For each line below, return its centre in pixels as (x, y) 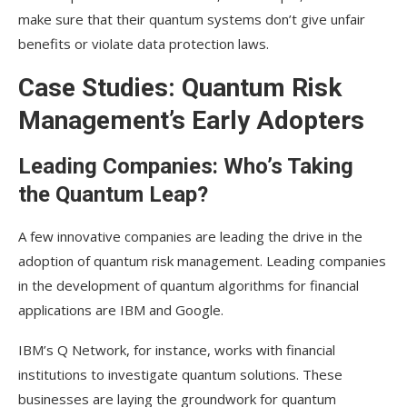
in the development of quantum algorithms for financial (189, 286)
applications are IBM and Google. (121, 310)
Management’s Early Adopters (191, 121)
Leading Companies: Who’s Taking (186, 167)
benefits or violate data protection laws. (144, 44)
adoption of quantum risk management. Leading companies (202, 261)
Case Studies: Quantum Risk (180, 88)
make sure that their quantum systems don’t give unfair (192, 20)
